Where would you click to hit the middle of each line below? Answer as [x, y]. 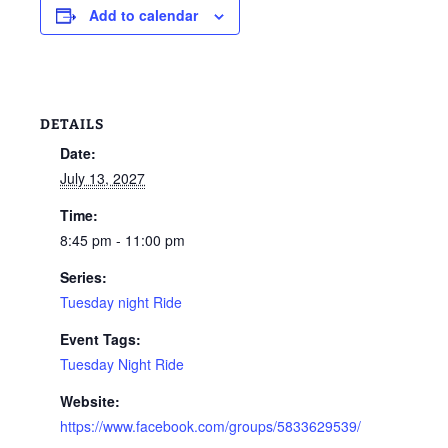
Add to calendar [143, 15]
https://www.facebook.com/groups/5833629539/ [210, 426]
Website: [90, 401]
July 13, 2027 [102, 178]
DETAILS [72, 124]
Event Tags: [100, 339]
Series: [83, 277]
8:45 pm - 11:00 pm [122, 240]
